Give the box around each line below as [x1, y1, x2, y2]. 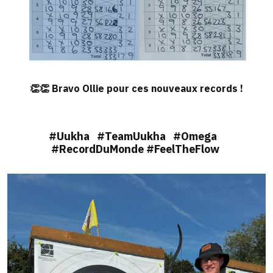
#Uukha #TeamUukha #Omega [49, 129, 224, 143]
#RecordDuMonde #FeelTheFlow [51, 142, 222, 156]
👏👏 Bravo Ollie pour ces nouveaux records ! [30, 82, 243, 94]
